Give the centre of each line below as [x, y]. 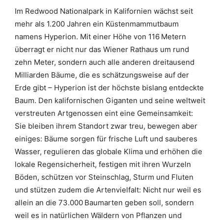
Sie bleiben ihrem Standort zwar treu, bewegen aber [106, 126]
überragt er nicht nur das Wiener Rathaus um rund [102, 49]
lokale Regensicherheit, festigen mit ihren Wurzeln [103, 164]
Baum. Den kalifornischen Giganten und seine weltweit [110, 100]
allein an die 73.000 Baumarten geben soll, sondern [104, 203]
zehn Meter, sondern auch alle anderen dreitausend [105, 62]
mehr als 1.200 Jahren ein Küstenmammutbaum [97, 24]
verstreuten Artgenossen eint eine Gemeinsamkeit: [104, 113]
